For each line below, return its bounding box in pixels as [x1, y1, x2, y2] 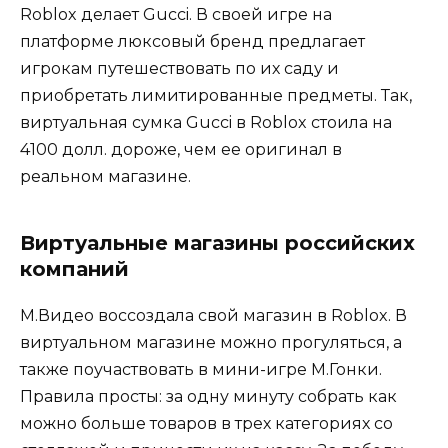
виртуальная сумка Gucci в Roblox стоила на [20, 113, 392, 133]
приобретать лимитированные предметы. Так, [20, 86, 412, 106]
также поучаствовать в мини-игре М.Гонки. [20, 360, 382, 380]
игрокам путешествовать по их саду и [20, 59, 339, 79]
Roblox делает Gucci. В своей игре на [20, 5, 332, 25]
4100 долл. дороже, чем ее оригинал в [20, 140, 342, 160]
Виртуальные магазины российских [20, 231, 415, 256]
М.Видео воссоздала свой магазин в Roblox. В [20, 306, 407, 326]
